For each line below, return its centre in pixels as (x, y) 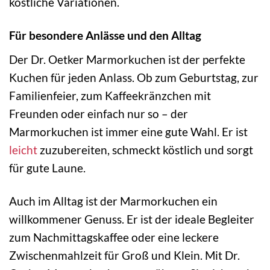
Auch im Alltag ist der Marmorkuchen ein (113, 201)
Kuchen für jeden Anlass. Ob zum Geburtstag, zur (134, 77)
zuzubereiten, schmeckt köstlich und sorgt (145, 149)
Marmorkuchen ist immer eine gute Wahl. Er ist (128, 131)
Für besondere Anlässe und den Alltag (105, 35)
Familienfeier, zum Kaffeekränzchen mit (110, 95)
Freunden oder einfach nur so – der (99, 113)
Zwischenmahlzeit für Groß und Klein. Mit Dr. (124, 255)
